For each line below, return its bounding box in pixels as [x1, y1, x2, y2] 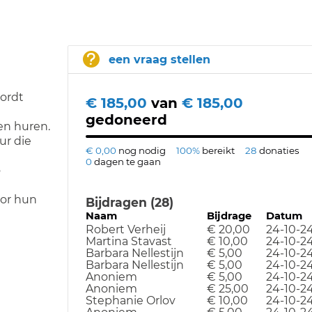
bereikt [201, 145, 235, 156]
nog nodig [118, 145, 166, 156]
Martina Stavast [85, 235, 172, 248]
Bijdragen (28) [85, 195, 173, 210]
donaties [258, 145, 299, 156]
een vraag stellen [108, 53, 210, 66]
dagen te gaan [93, 156, 161, 167]
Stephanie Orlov [85, 294, 175, 307]
